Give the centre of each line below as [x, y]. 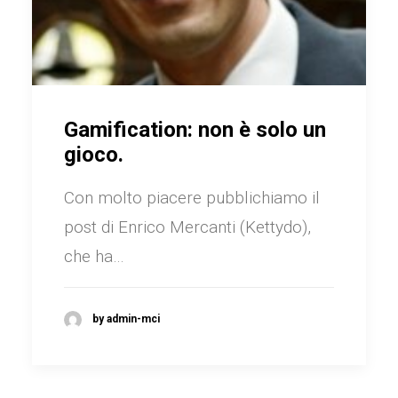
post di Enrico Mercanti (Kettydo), [187, 227]
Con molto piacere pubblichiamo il [192, 198]
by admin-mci [126, 319]
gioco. [94, 155]
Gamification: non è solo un [195, 130]
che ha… [94, 256]
